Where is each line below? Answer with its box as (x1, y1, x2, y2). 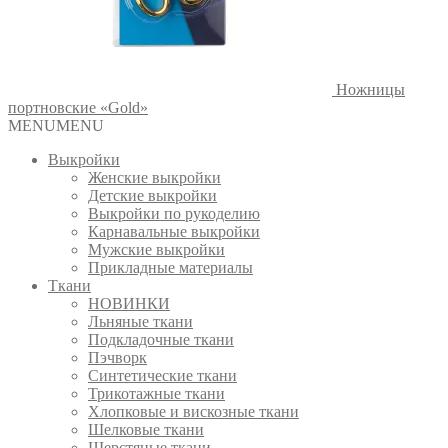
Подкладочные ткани (88, 331, 234, 349)
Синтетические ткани (88, 367, 237, 385)
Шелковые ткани (88, 421, 204, 439)
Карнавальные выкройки (88, 223, 260, 241)
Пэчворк (88, 349, 147, 367)
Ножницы (336, 81, 405, 99)
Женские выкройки (88, 169, 221, 187)
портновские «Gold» (8, 99, 148, 117)
